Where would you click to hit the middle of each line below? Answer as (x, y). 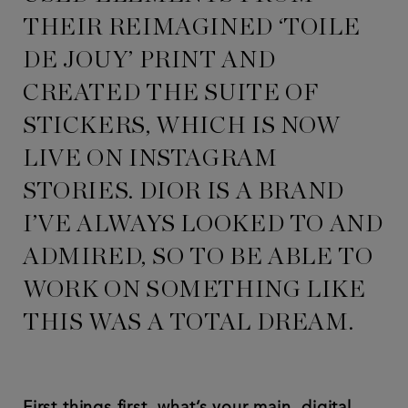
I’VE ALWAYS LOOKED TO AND (203, 224)
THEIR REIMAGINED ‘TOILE (192, 28)
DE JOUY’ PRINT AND (149, 61)
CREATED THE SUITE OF (171, 93)
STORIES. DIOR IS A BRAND (184, 192)
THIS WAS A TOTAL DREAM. (189, 323)
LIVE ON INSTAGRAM (150, 159)
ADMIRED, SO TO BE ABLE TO (198, 257)
